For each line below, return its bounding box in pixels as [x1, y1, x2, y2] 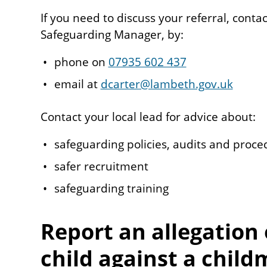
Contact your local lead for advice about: [41, 108, 256, 125]
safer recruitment [54, 158, 148, 174]
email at [54, 76, 101, 92]
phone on [54, 54, 108, 70]
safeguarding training [54, 180, 169, 196]
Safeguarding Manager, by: [41, 26, 184, 42]
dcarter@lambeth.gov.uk [100, 76, 233, 92]
